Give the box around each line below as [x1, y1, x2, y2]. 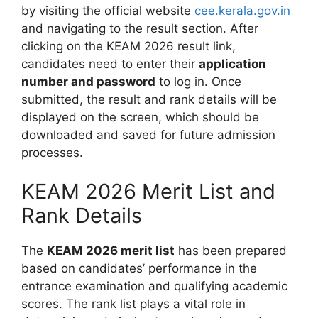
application [199, 56, 266, 71]
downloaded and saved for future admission [21, 127, 275, 142]
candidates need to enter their [21, 56, 199, 71]
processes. [21, 145, 83, 160]
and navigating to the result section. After [21, 21, 258, 35]
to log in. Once [155, 74, 241, 89]
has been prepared [175, 243, 287, 258]
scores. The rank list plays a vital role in [21, 297, 246, 312]
